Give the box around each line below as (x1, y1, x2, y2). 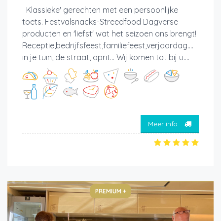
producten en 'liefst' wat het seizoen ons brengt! (22, 28, 196, 38)
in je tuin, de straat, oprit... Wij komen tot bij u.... (22, 52, 189, 62)
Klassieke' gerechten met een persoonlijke (22, 4, 178, 15)
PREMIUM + (95, 187, 126, 195)
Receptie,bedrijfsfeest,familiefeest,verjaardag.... (22, 40, 193, 50)
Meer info (148, 119, 180, 129)
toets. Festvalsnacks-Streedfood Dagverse (22, 16, 178, 27)
